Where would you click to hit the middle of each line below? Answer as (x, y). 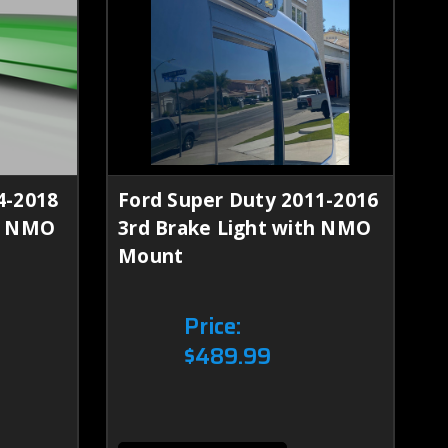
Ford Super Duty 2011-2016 (248, 199)
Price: (213, 326)
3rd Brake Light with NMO (244, 227)
